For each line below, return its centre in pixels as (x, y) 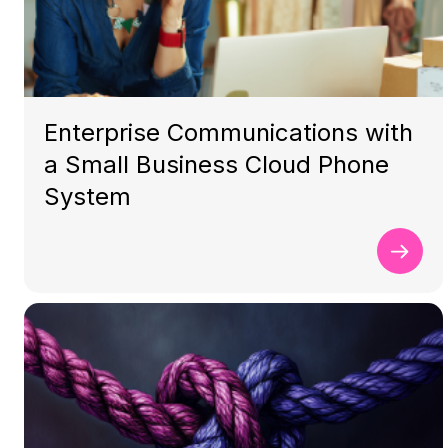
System (87, 196)
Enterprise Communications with (228, 132)
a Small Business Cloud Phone (216, 164)
